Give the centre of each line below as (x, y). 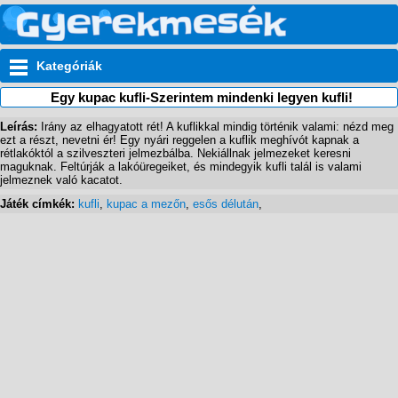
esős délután (226, 204)
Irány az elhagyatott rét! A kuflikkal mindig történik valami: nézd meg (217, 127)
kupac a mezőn (146, 204)
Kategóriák (69, 66)
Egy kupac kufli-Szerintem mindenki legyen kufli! (201, 97)
